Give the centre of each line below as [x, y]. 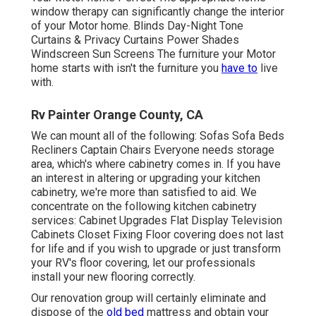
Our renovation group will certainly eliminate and [148, 298]
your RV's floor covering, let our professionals [143, 263]
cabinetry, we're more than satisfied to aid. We [144, 193]
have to [239, 68]
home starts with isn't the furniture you [126, 68]
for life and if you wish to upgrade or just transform [156, 249]
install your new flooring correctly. [113, 277]
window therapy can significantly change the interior [158, 12]
